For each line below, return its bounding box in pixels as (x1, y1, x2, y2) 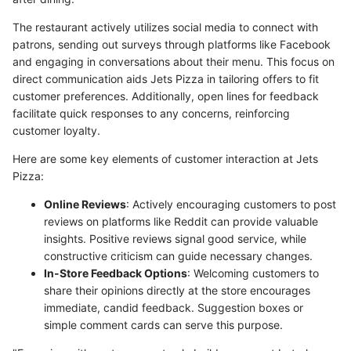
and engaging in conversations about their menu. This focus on (13, 54, 335, 68)
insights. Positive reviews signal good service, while (44, 231, 306, 245)
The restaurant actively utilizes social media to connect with (13, 20, 318, 34)
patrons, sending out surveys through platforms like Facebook (13, 37, 331, 51)
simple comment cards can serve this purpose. (44, 317, 283, 331)
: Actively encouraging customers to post (126, 197, 336, 211)
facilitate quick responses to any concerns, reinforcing (13, 106, 290, 120)
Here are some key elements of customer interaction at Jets (13, 151, 318, 165)
